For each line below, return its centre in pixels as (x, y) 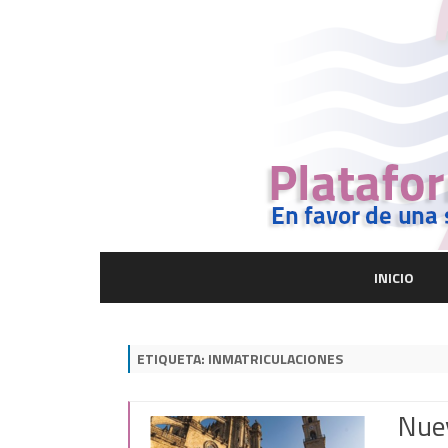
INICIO (393, 277)
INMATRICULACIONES (275, 358)
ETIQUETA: (172, 358)
